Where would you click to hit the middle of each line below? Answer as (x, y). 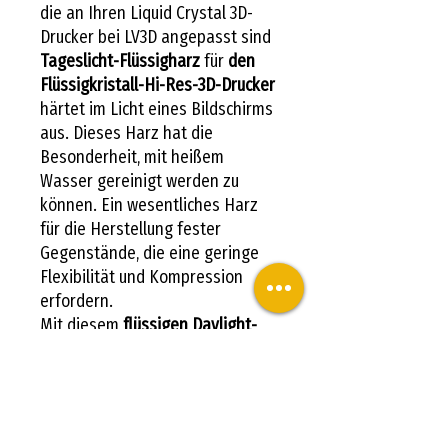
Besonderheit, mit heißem (132, 156)
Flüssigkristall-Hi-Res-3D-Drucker (157, 84)
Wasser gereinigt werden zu (139, 180)
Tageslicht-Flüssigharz (120, 60)
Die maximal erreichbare (127, 420)
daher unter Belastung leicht (141, 372)
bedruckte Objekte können (170, 348)
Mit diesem (81, 324)
